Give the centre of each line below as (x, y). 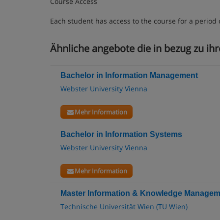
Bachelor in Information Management (129, 75)
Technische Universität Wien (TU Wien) (124, 206)
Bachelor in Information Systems (121, 134)
